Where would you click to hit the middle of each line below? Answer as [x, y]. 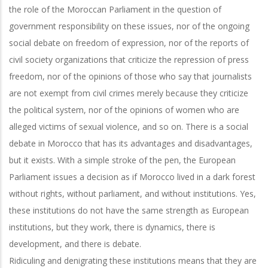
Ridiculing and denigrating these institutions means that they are [133, 260]
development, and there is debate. [75, 243]
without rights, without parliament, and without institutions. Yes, [133, 193]
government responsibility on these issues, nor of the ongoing [129, 26]
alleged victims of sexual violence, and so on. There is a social [129, 126]
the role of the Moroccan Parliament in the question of [115, 9]
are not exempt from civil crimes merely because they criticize [129, 93]
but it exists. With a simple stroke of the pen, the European [122, 160]
